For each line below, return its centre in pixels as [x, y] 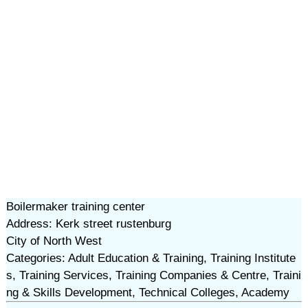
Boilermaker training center [75, 207]
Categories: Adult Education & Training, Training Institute [151, 258]
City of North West [54, 241]
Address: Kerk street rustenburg [88, 224]
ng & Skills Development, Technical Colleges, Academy [147, 293]
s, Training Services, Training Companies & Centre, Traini [153, 275]
